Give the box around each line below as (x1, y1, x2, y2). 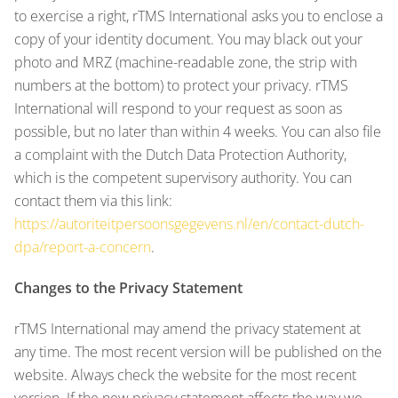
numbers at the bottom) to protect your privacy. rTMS (14, 75, 348, 95)
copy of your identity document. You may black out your (14, 28, 362, 49)
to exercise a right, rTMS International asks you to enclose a (14, 5, 383, 26)
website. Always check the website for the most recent (14, 364, 356, 385)
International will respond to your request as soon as (14, 98, 342, 118)
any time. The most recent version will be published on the (14, 341, 382, 362)
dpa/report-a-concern (14, 236, 151, 257)
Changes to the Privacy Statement (14, 277, 243, 298)
